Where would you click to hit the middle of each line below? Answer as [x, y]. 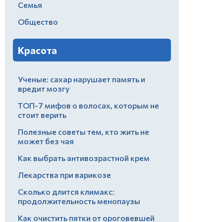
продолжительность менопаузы [79, 201]
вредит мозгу [44, 88]
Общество [38, 21]
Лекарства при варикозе [64, 174]
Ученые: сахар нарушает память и [82, 79]
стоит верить [42, 114]
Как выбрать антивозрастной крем [84, 158]
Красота [37, 50]
